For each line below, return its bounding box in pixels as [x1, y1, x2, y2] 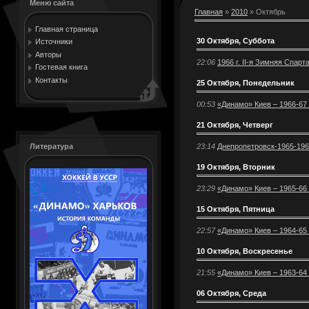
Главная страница [35, 25, 98, 33]
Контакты [35, 75, 68, 84]
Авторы [35, 50, 61, 59]
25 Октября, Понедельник [197, 78, 295, 87]
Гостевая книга [35, 63, 88, 72]
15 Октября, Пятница [197, 204, 275, 213]
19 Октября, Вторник [197, 162, 275, 171]
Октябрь [256, 8, 286, 16]
